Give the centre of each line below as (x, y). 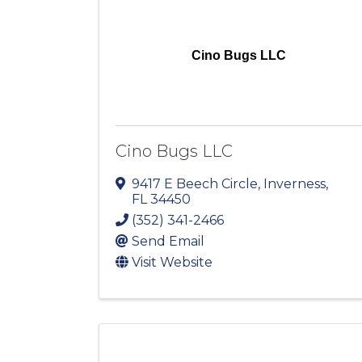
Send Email (168, 242)
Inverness (295, 184)
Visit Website (172, 263)
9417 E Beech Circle (195, 184)
